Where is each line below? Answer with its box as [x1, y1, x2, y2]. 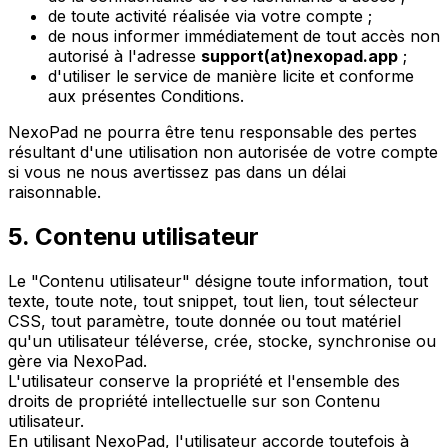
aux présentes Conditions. [48, 86, 244, 107]
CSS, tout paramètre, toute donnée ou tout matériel [8, 311, 401, 332]
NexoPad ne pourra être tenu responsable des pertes [8, 122, 417, 143]
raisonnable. [8, 182, 101, 203]
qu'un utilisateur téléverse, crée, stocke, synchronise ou [8, 331, 436, 352]
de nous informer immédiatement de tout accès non [48, 26, 440, 47]
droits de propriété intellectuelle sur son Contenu [8, 391, 380, 412]
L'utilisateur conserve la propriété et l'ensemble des [8, 371, 400, 392]
